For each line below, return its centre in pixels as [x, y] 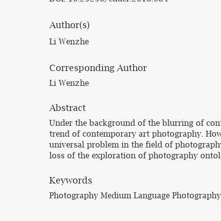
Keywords [71, 180]
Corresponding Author [98, 68]
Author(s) [70, 25]
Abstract [68, 108]
